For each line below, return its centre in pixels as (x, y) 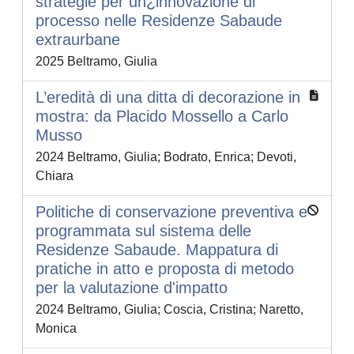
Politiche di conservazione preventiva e (171, 212)
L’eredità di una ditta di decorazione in (168, 98)
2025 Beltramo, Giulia (96, 62)
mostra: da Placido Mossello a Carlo (162, 117)
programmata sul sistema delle (143, 231)
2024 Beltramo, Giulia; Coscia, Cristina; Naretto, (169, 310)
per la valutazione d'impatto (132, 288)
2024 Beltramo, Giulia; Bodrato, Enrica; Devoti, (166, 157)
